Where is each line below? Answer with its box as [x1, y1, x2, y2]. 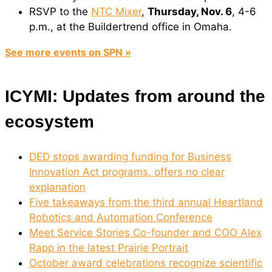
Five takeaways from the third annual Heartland [29, 195, 263, 208]
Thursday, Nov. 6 [148, 5, 232, 18]
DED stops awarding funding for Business [29, 150, 231, 163]
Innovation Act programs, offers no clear [29, 165, 225, 178]
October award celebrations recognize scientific [29, 256, 262, 269]
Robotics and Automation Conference [29, 211, 212, 223]
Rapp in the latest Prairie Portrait [29, 241, 188, 254]
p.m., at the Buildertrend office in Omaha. [29, 21, 232, 33]
